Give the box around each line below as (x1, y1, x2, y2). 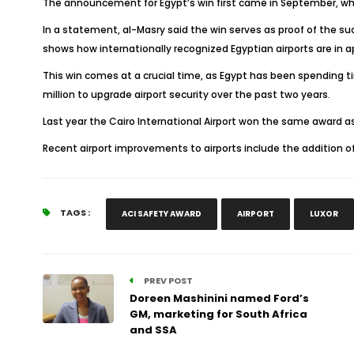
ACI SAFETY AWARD (121, 208, 201, 220)
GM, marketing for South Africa (129, 307, 307, 322)
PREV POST (141, 274, 193, 287)
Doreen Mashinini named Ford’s (129, 291, 309, 306)
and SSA (129, 322, 177, 337)
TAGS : (58, 206, 90, 219)
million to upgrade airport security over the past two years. (42, 88, 330, 101)
